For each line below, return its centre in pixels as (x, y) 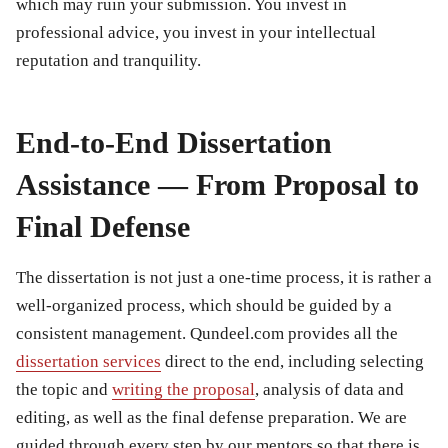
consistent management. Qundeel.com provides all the (207, 333)
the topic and (64, 389)
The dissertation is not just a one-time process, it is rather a (224, 277)
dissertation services (88, 361)
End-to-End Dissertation (174, 142)
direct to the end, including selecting (292, 361)
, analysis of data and (329, 389)
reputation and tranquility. (108, 60)
